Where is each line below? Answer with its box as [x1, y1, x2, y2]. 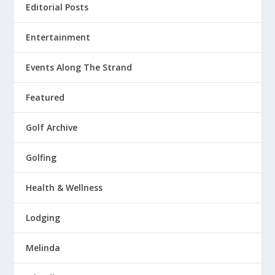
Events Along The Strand [26, 61, 133, 74]
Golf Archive [26, 122, 78, 134]
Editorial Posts [26, 1, 89, 14]
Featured [26, 91, 65, 104]
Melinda [26, 242, 61, 254]
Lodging [26, 212, 61, 224]
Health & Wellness [26, 182, 103, 194]
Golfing [26, 152, 57, 164]
